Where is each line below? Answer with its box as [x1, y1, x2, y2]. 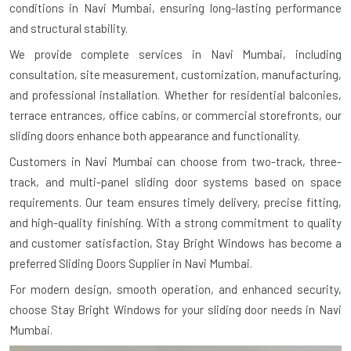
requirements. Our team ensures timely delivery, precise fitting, [9, 195, 342, 209]
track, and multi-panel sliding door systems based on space [9, 175, 342, 189]
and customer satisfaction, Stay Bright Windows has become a [9, 236, 342, 250]
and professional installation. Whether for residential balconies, [9, 88, 342, 102]
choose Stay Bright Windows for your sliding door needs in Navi [9, 302, 342, 317]
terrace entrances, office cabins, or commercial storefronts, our [9, 108, 342, 122]
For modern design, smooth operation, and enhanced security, [9, 282, 342, 296]
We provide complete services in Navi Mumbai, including [9, 47, 342, 61]
